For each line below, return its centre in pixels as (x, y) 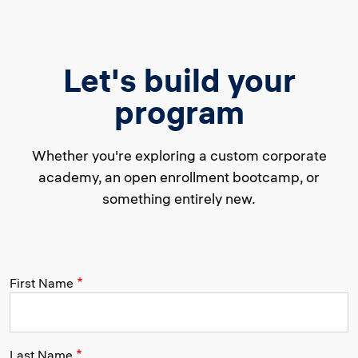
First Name (42, 282)
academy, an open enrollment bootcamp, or (179, 177)
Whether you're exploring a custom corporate (179, 155)
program (179, 112)
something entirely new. (179, 198)
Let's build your (179, 80)
